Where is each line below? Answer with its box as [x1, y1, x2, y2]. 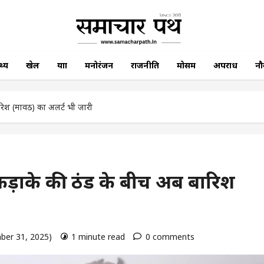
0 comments [146, 231, 194, 243]
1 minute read [71, 231, 125, 243]
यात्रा [57, 60, 67, 71]
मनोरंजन [84, 60, 113, 71]
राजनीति [130, 60, 159, 71]
